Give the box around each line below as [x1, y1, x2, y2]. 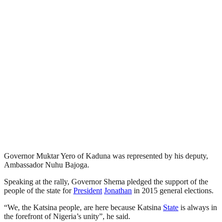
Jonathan [104, 186, 132, 195]
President [73, 186, 102, 195]
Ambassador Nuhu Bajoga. [4, 160, 89, 169]
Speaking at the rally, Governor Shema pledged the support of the [4, 177, 208, 186]
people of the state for [4, 186, 73, 195]
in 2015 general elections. [132, 186, 214, 195]
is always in [178, 203, 217, 212]
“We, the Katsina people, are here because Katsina [4, 203, 163, 212]
